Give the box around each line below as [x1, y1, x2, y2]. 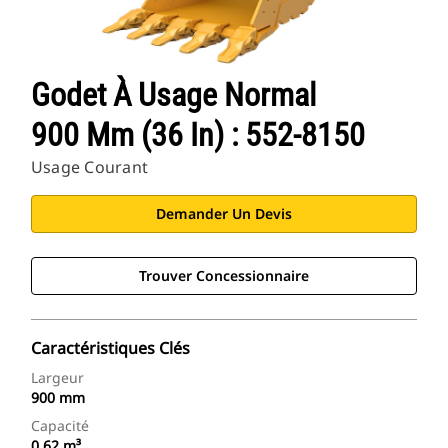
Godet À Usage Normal [31, 76, 316, 115]
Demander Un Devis [156, 204, 292, 224]
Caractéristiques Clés [31, 337, 190, 360]
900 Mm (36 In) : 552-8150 [31, 116, 365, 155]
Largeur [31, 368, 84, 388]
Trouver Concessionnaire [139, 266, 309, 286]
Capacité [31, 416, 89, 436]
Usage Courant [31, 156, 149, 179]
